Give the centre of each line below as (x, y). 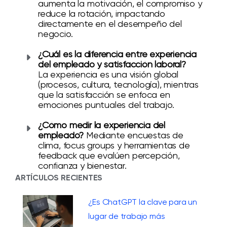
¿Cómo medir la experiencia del (102, 125)
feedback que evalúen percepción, (109, 155)
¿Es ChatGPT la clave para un (143, 202)
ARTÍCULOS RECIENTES (59, 177)
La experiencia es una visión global (108, 74)
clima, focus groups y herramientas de (114, 145)
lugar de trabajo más (127, 216)
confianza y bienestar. (82, 165)
